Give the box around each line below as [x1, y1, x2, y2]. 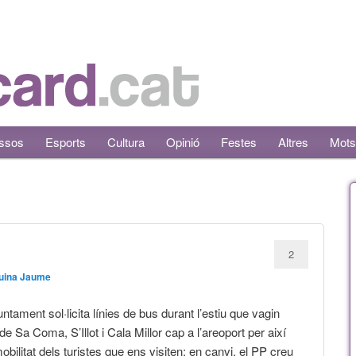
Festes [221, 133, 257, 150]
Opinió [166, 133, 200, 150]
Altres [278, 133, 309, 150]
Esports [45, 133, 87, 150]
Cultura [107, 133, 145, 150]
